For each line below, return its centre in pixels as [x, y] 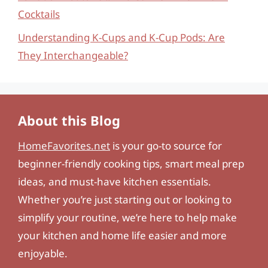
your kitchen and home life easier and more [122, 235]
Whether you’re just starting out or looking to [125, 199]
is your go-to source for [166, 145]
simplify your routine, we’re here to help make [127, 217]
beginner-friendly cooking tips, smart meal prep [131, 163]
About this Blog [69, 120]
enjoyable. [43, 253]
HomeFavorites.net [64, 145]
